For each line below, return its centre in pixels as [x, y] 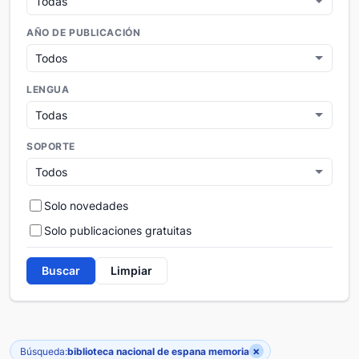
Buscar [61, 271]
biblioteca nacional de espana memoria [158, 351]
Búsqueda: [44, 351]
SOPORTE [51, 147]
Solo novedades [86, 206]
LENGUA [48, 90]
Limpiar [131, 271]
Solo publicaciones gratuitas [118, 231]
